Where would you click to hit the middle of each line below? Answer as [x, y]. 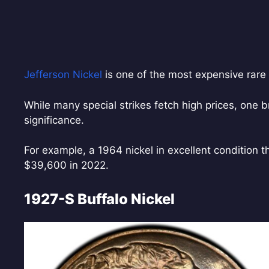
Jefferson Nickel [65, 74]
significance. [54, 120]
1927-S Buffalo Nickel [99, 199]
